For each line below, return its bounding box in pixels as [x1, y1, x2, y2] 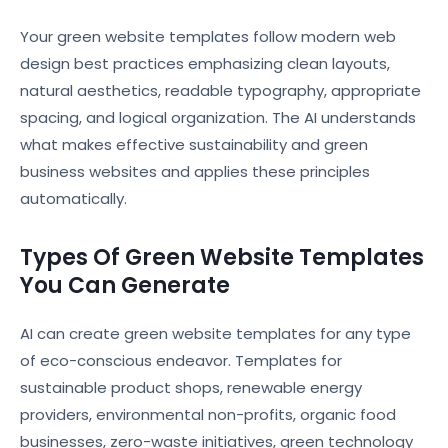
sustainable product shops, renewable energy [20, 377, 362, 398]
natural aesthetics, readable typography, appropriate [20, 80, 421, 101]
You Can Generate [20, 270, 230, 301]
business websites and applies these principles [20, 161, 370, 182]
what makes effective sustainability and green [20, 134, 368, 155]
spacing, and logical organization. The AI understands [20, 107, 416, 128]
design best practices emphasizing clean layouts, [20, 53, 390, 74]
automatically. [20, 188, 127, 209]
